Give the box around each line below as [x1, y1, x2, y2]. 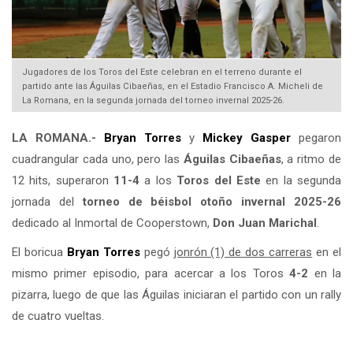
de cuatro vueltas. [12, 309, 104, 324]
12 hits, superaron [12, 173, 114, 188]
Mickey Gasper [203, 131, 291, 146]
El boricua [12, 245, 67, 260]
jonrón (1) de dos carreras [173, 245, 313, 260]
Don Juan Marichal [213, 216, 317, 231]
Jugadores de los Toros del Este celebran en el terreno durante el [22, 66, 302, 77]
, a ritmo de [281, 152, 342, 167]
